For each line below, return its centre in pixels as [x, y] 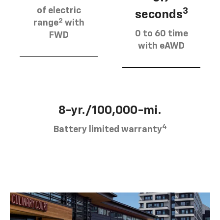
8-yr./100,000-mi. [110, 110]
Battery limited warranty [108, 129]
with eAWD [161, 46]
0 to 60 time [161, 34]
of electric [59, 11]
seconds [159, 14]
